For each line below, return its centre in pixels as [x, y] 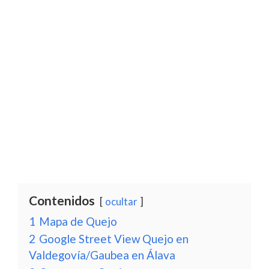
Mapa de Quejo [78, 221]
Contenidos [62, 200]
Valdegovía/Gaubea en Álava [102, 255]
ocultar [121, 201]
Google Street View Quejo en [114, 239]
